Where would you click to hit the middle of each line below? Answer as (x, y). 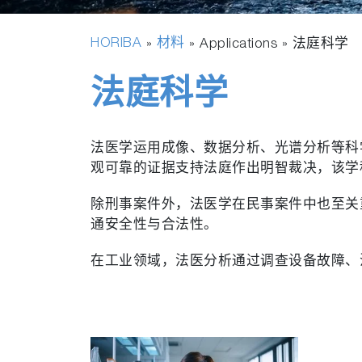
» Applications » (238, 45)
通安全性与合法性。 (154, 226)
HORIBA (116, 44)
